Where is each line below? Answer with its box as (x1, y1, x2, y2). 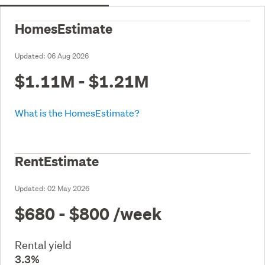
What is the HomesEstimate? (15, 106, 140, 119)
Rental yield (15, 238, 72, 252)
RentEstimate (15, 153, 99, 170)
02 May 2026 (47, 183, 89, 193)
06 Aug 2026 (47, 50, 89, 61)
